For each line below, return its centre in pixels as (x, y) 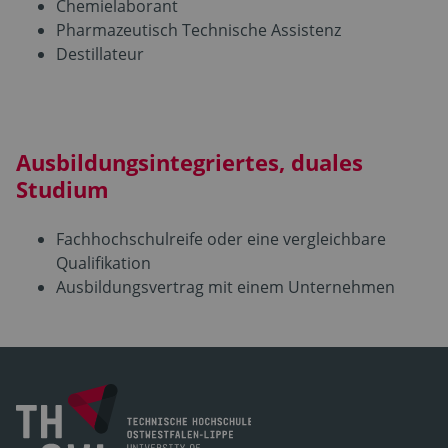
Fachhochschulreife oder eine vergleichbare (221, 238)
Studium (62, 188)
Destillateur (100, 53)
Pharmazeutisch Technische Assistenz (198, 29)
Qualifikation (103, 262)
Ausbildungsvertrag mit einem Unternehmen (225, 286)
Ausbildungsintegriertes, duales (189, 161)
